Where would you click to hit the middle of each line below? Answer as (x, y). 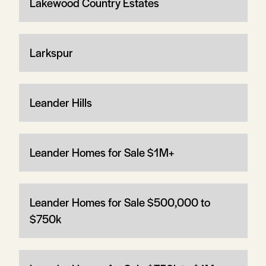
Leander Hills (61, 102)
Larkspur (51, 52)
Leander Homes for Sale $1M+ (102, 152)
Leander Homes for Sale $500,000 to (120, 202)
